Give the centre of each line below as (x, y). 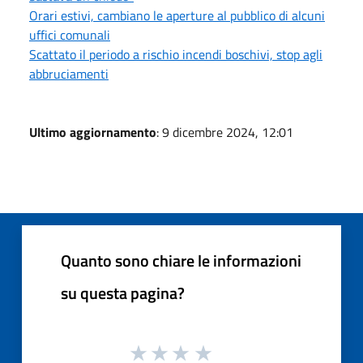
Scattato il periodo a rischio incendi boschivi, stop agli (176, 54)
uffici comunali (70, 34)
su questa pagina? (123, 293)
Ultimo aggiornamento (93, 132)
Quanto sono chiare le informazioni (181, 260)
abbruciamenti (69, 73)
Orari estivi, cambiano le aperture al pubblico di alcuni (177, 15)
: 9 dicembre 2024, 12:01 (225, 132)
